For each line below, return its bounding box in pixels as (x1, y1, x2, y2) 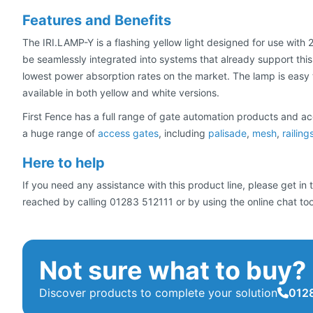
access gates (98, 127, 159, 140)
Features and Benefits (22, 12, 171, 29)
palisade (208, 127, 247, 140)
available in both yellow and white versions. (22, 87, 219, 99)
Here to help (22, 154, 105, 172)
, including (159, 127, 208, 140)
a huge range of (22, 127, 98, 140)
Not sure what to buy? (39, 255, 306, 286)
